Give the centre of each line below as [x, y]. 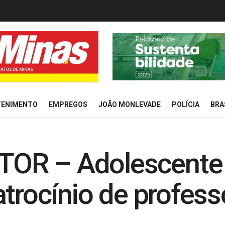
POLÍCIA [186, 104]
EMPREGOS [68, 104]
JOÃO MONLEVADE [130, 104]
